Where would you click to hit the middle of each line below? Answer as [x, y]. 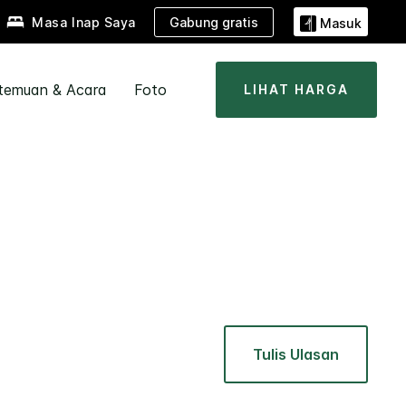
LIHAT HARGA [296, 89]
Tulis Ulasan [296, 355]
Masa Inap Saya [84, 23]
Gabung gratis [214, 22]
